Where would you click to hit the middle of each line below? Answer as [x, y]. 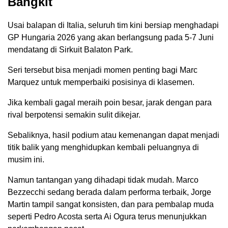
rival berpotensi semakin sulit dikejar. [74, 115]
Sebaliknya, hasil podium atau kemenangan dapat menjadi [113, 135]
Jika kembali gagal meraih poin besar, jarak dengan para [110, 103]
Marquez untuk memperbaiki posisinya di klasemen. [101, 82]
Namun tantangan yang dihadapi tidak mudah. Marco [103, 180]
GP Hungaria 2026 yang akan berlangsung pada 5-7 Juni [111, 38]
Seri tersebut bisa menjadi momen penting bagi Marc [103, 70]
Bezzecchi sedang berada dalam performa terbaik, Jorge [109, 192]
